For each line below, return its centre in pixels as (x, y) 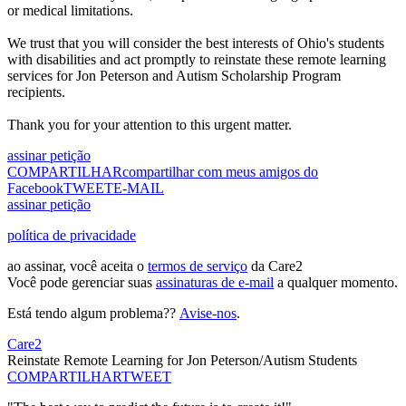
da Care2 (275, 266)
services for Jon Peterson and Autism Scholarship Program (174, 76)
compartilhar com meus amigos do (220, 172)
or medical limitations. (70, 11)
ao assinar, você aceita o (77, 266)
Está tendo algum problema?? (93, 314)
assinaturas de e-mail (215, 283)
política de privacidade (72, 236)
